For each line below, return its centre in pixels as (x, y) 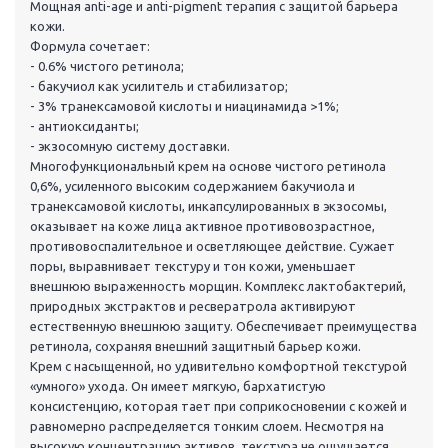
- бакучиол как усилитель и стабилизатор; (159, 86)
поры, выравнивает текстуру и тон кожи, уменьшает (193, 266)
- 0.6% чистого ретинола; (107, 66)
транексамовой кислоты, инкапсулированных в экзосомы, (208, 206)
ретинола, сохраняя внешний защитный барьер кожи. (195, 346)
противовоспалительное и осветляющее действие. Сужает (212, 246)
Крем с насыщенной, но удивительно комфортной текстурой (218, 366)
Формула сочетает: (90, 46)
